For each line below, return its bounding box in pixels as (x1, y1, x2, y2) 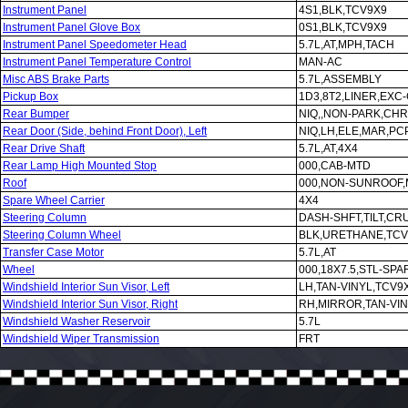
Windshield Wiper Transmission (3, 332, 159, 345)
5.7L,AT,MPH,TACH (299, 38, 394, 51)
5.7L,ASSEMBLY (299, 73, 382, 86)
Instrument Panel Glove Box (3, 21, 140, 34)
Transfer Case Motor (3, 246, 104, 259)
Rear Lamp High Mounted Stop (3, 159, 157, 172)
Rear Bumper (3, 107, 69, 120)
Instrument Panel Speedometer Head (3, 38, 187, 51)
